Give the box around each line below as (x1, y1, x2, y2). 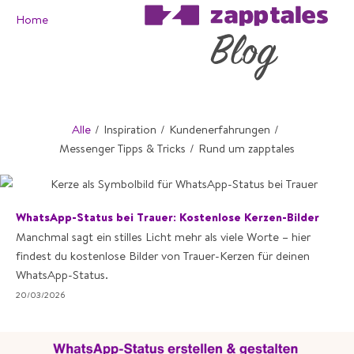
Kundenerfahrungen (168, 122, 270, 137)
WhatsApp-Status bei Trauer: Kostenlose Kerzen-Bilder (16, 209, 319, 224)
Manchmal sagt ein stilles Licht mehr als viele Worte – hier (16, 229, 311, 244)
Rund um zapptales (198, 141, 295, 156)
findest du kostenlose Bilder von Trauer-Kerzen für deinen (16, 248, 310, 263)
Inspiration (103, 122, 156, 137)
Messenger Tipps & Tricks (59, 141, 186, 156)
